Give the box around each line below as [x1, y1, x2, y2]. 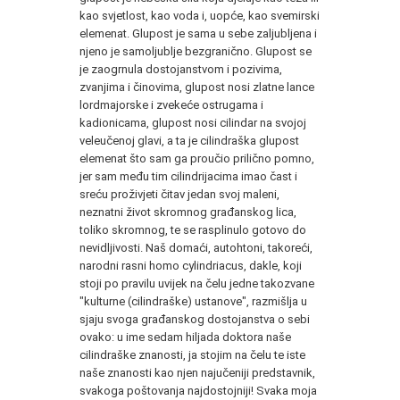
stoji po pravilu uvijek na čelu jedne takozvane [79, 276, 314, 290]
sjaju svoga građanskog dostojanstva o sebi [79, 312, 310, 326]
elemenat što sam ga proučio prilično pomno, [79, 151, 314, 165]
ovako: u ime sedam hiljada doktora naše [79, 329, 291, 344]
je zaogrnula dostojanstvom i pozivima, [79, 62, 282, 76]
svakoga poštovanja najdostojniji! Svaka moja [79, 383, 317, 397]
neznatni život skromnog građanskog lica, [79, 204, 296, 219]
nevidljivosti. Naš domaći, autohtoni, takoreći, [79, 240, 312, 254]
